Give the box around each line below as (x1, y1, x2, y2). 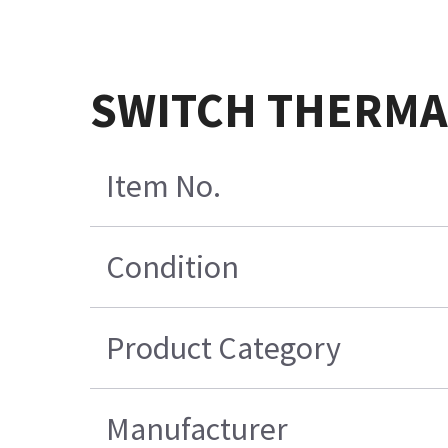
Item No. (105, 166, 221, 207)
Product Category (105, 328, 341, 369)
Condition (105, 247, 239, 288)
